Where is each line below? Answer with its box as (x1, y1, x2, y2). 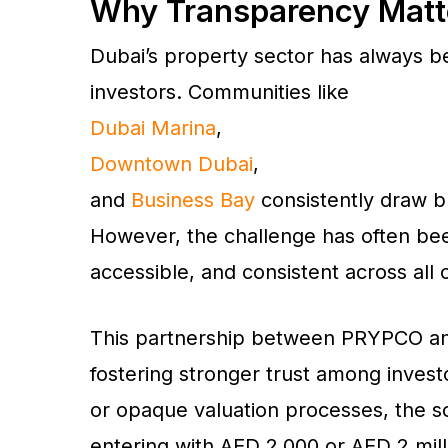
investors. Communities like (90, 79, 349, 104)
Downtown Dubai (90, 151, 253, 176)
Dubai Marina (90, 115, 216, 140)
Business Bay (131, 187, 255, 212)
